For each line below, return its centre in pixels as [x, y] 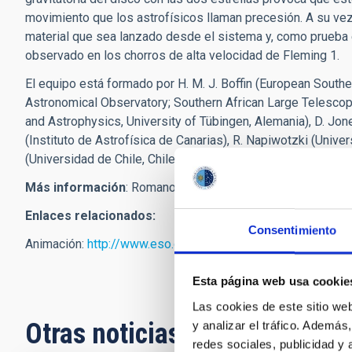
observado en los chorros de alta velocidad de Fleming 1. [182, 55]
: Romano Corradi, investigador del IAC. [233, 187]
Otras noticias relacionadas [178, 334]
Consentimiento [292, 230]
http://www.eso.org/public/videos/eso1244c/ [214, 244]
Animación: [56, 244]
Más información [75, 187]
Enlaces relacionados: [90, 216]
